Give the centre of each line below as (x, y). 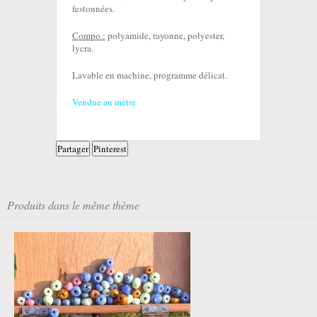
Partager (73, 149)
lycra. (83, 48)
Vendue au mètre (104, 102)
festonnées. (93, 9)
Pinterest (110, 149)
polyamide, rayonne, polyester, (165, 36)
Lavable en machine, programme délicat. (150, 75)
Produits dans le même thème (73, 205)
